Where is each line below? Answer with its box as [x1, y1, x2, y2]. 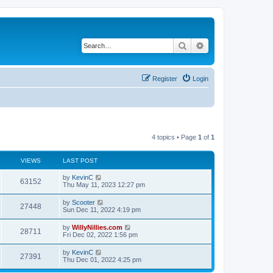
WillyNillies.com [72, 223, 122, 231]
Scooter [72, 198, 95, 206]
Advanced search [205, 40, 269, 51]
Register [152, 74, 177, 82]
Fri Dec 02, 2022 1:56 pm [63, 230, 138, 238]
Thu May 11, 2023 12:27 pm [63, 180, 145, 188]
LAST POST [63, 157, 97, 164]
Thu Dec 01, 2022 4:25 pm [63, 255, 141, 263]
